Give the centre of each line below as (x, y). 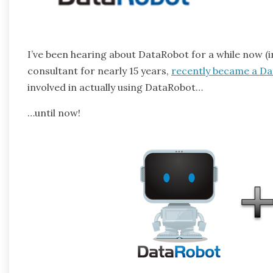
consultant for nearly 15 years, (99, 71)
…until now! (54, 113)
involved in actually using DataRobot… (115, 87)
